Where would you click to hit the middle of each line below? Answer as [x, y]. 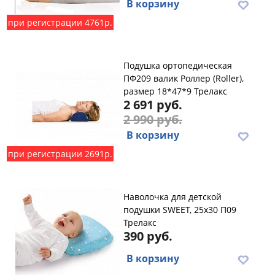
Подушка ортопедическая [178, 65]
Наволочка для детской [172, 197]
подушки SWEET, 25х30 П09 [180, 210]
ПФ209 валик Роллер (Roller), [184, 78]
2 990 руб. [153, 119]
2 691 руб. [153, 105]
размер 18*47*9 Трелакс [175, 91]
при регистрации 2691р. [60, 154]
